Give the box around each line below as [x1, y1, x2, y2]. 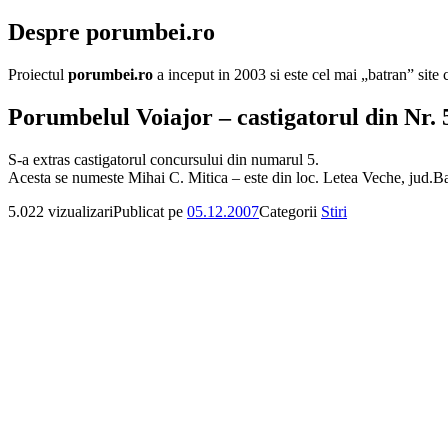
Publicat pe [113, 202, 187, 220]
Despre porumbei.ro [8, 18, 215, 45]
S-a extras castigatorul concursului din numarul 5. [8, 150, 319, 168]
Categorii [259, 202, 321, 220]
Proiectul [8, 65, 68, 83]
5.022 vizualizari [8, 202, 113, 220]
